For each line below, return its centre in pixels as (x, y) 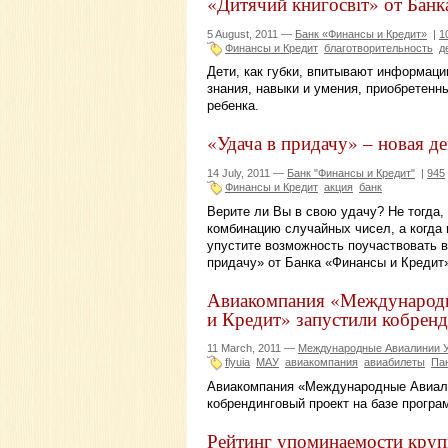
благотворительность (378, 47)
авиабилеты (394, 362)
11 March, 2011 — (252, 348)
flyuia (237, 362)
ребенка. (233, 106)
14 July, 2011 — (247, 173)
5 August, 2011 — (251, 33)
